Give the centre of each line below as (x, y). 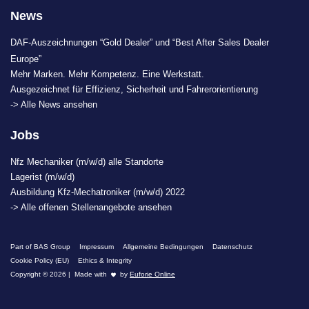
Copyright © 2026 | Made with (60, 275)
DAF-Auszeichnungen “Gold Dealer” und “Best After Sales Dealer (140, 43)
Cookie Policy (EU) (40, 261)
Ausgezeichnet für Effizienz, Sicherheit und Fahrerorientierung (134, 90)
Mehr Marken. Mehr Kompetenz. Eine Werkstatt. (107, 74)
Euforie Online (152, 275)
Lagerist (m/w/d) (42, 177)
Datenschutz (232, 247)
